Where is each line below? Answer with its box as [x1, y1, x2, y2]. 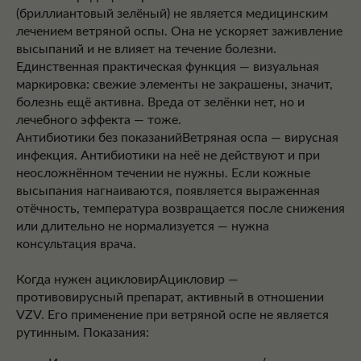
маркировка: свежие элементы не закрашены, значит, [16, 78, 333, 91]
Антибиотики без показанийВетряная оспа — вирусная [16, 131, 338, 144]
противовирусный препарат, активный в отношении [16, 291, 324, 304]
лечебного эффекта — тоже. [16, 114, 181, 127]
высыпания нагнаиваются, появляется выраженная [16, 185, 320, 197]
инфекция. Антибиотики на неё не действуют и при [16, 149, 320, 162]
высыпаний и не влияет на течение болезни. [16, 43, 276, 56]
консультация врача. [16, 238, 136, 251]
